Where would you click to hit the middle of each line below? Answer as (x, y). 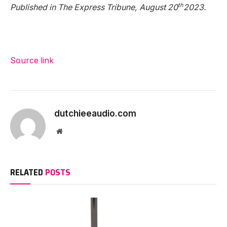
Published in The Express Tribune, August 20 (94, 7)
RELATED (28, 173)
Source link (32, 61)
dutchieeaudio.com (95, 114)
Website (73, 131)
